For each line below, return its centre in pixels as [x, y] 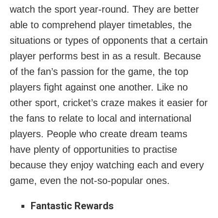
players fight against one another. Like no [99, 87]
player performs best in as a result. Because [105, 56]
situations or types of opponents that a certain [109, 40]
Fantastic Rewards [72, 206]
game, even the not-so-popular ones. [90, 180]
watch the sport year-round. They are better [104, 9]
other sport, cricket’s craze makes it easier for [109, 102]
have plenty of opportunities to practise [93, 149]
